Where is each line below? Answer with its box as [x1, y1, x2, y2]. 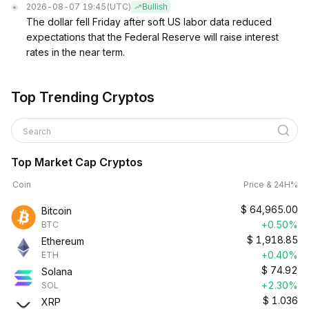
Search [23, 126, 53, 137]
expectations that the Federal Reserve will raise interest [26, 31, 279, 43]
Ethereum [41, 235, 84, 247]
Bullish [142, 2, 168, 12]
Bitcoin [41, 205, 72, 217]
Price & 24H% [243, 179, 298, 190]
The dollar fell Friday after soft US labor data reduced [26, 16, 272, 28]
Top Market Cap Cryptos [11, 155, 143, 169]
